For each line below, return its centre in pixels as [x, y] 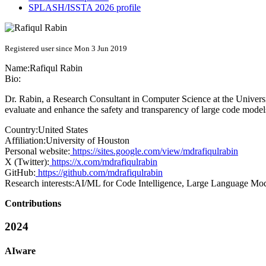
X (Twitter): [27, 162]
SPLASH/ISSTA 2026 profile [85, 8]
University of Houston [88, 141]
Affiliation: [25, 141]
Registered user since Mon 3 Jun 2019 [66, 49]
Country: [21, 130]
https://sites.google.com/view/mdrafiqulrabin [154, 151]
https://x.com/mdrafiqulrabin [103, 162]
